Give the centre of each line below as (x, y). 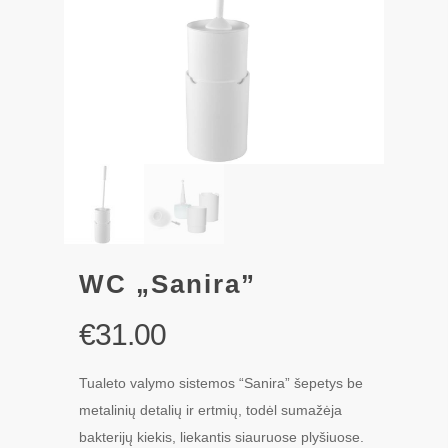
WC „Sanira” (167, 284)
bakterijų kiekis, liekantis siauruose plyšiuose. (221, 437)
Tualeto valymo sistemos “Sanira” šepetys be (221, 383)
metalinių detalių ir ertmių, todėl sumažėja (210, 410)
